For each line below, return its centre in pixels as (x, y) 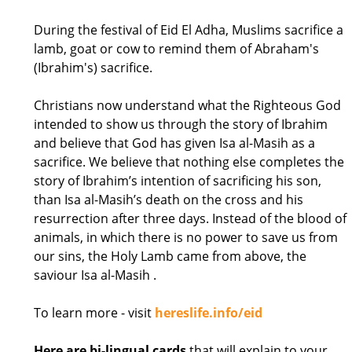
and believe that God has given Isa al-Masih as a (174, 143)
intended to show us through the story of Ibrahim (181, 124)
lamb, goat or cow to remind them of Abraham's (176, 48)
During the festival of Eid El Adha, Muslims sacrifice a (189, 29)
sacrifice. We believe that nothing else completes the (189, 161)
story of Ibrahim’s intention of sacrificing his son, (178, 180)
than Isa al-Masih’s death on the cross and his (169, 199)
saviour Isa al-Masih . (95, 275)
